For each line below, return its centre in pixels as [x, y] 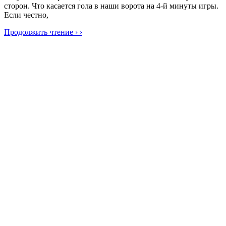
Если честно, [26, 15]
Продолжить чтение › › [43, 32]
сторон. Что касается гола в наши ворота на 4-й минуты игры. [111, 6]
